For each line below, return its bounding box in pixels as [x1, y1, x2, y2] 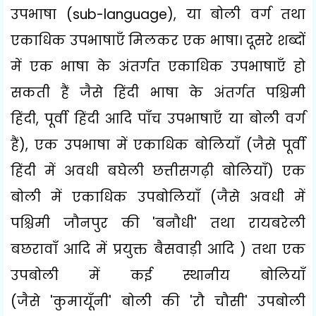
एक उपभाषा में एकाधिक [34, 135, 195, 154]
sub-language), [72, 4, 186, 24]
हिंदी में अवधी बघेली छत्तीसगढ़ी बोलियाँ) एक [11, 161, 305, 181]
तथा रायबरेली [210, 213, 306, 233]
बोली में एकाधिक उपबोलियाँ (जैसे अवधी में [11, 187, 305, 207]
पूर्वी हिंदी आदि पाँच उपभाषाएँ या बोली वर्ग [44, 109, 305, 128]
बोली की [121, 291, 190, 311]
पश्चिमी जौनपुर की [11, 213, 153, 233]
